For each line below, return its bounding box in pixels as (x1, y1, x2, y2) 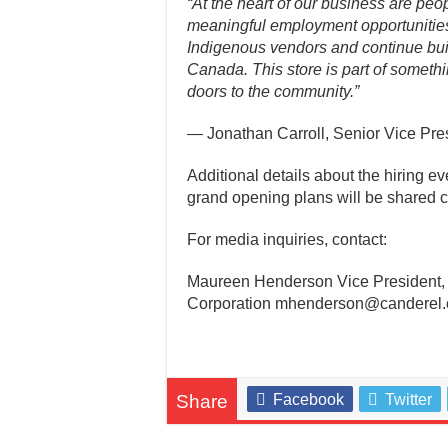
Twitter (385, 391, 432, 408)
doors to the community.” (187, 83, 359, 100)
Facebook (273, 391, 344, 408)
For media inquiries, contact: (187, 231, 387, 248)
